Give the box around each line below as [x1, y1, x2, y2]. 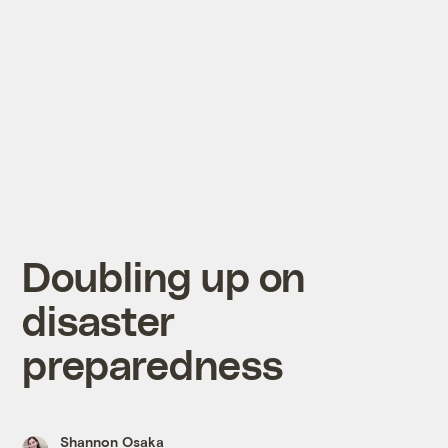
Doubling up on [22, 251, 306, 301]
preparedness [22, 339, 284, 389]
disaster [22, 295, 176, 345]
